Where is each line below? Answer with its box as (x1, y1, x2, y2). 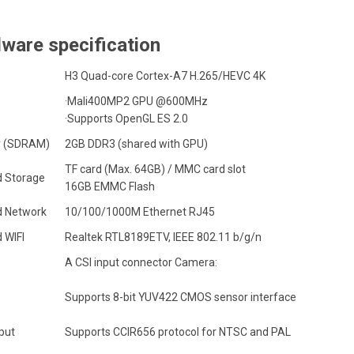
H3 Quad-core (65, 70, 136, 82)
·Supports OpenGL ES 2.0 (65, 112, 188, 125)
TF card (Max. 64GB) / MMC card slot (65, 163, 246, 175)
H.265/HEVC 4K (187, 70, 265, 82)
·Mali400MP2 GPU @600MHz (65, 95, 208, 107)
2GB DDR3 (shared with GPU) (65, 137, 208, 150)
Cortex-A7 (136, 70, 187, 82)
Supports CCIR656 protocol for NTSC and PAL (65, 326, 291, 338)
